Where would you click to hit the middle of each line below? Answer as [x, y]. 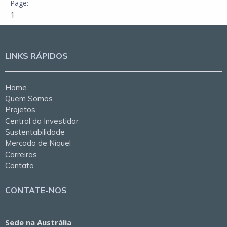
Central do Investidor [42, 121]
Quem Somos [29, 99]
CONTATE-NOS [36, 190]
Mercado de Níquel [38, 143]
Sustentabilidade [35, 132]
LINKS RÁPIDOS [36, 56]
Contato [20, 165]
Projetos [20, 110]
